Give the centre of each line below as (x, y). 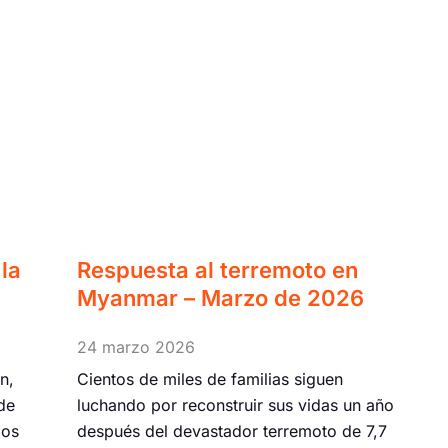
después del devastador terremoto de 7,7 (232, 431)
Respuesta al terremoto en (218, 270)
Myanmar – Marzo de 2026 (221, 298)
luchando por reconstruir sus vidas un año (236, 405)
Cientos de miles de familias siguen (210, 379)
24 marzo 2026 (136, 346)
